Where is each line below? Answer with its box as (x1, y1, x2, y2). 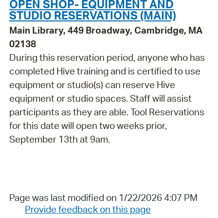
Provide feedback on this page (24, 203, 151, 215)
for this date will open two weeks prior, (9, 120, 167, 132)
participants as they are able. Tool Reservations (9, 106, 204, 118)
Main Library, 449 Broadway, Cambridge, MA (9, 24, 202, 36)
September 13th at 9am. (9, 133, 110, 145)
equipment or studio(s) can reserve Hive (9, 79, 175, 91)
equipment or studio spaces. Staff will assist (9, 92, 192, 105)
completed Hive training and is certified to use (9, 65, 200, 77)
